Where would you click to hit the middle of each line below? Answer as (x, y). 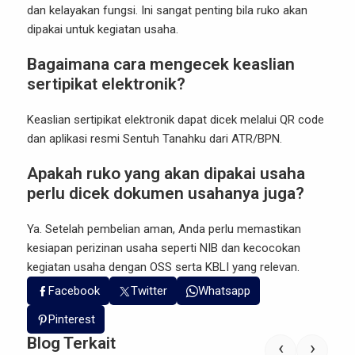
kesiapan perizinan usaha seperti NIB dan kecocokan (164, 248)
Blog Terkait (71, 344)
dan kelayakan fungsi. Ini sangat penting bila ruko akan (167, 11)
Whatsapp (224, 291)
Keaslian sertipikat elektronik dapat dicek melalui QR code (176, 120)
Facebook (74, 291)
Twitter (149, 291)
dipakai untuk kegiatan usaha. (103, 30)
